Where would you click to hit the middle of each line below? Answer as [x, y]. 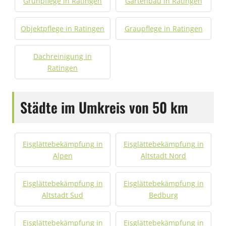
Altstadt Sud [63, 195]
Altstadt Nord [163, 156]
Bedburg [163, 195]
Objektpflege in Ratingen [63, 29]
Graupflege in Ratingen [163, 29]
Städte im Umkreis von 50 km [104, 107]
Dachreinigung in [63, 56]
